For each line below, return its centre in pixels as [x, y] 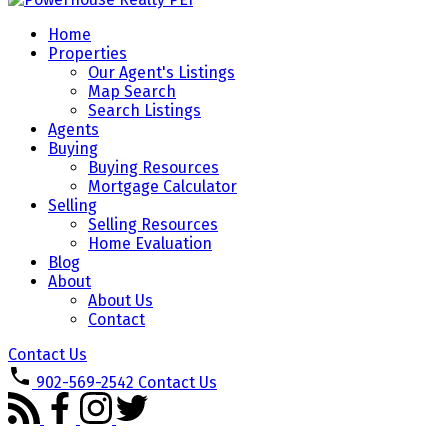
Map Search [132, 91]
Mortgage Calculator [162, 186]
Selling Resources [153, 224]
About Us [120, 300]
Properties [87, 53]
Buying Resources [153, 167]
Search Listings [144, 110]
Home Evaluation [150, 243]
